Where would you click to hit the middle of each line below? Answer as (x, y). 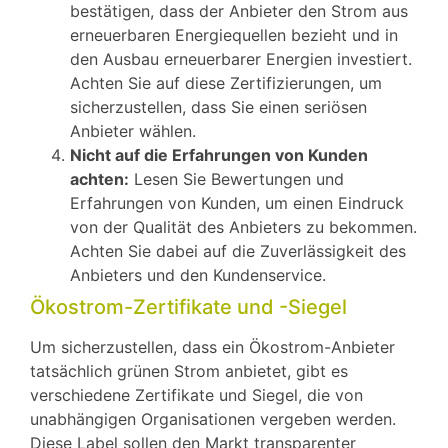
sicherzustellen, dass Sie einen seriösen (218, 106)
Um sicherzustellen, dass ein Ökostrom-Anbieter (212, 346)
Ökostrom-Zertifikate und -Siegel (188, 306)
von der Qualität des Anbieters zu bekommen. (243, 226)
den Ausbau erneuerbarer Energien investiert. (241, 58)
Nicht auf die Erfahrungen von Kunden (219, 154)
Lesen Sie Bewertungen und (236, 178)
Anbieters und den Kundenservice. (198, 274)
